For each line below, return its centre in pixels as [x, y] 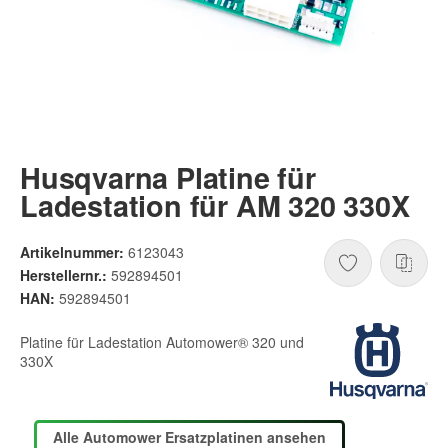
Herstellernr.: [63, 275]
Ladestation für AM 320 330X [215, 205]
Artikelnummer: [72, 252]
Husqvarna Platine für [168, 177]
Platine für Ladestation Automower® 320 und [162, 341]
